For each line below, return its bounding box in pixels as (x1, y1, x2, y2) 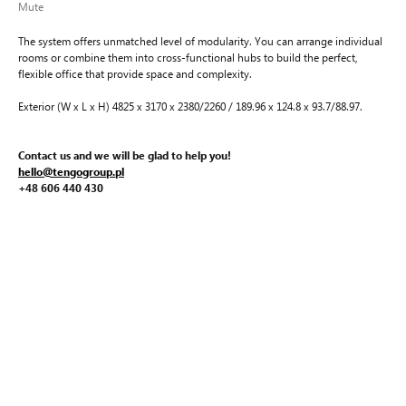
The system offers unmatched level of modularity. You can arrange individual (18, 34, 382, 48)
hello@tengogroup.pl (18, 165, 124, 179)
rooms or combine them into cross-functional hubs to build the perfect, (18, 51, 358, 64)
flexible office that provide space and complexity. (18, 67, 252, 81)
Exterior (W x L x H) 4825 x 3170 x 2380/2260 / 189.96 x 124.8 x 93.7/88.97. (18, 100, 362, 113)
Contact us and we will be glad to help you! (18, 149, 231, 162)
